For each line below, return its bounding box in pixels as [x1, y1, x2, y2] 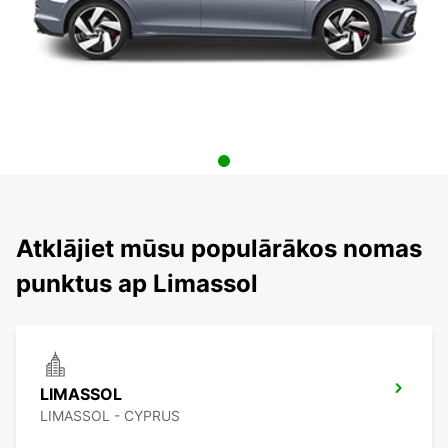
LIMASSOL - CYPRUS [40, 407, 180, 425]
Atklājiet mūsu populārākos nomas [16, 234, 422, 264]
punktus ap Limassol [16, 269, 258, 299]
